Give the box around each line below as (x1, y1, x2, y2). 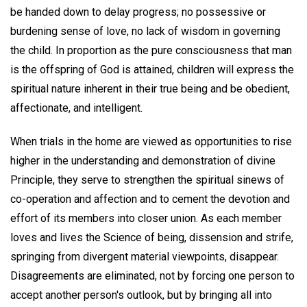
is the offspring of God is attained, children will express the (10, 62, 294, 76)
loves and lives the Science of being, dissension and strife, (10, 230, 293, 244)
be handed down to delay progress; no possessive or (10, 5, 266, 19)
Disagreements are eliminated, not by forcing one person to (10, 269, 295, 282)
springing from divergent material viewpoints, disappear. (10, 249, 279, 263)
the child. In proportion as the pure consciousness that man (10, 43, 292, 57)
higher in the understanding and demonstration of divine (10, 153, 275, 167)
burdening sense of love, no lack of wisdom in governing (10, 24, 280, 38)
